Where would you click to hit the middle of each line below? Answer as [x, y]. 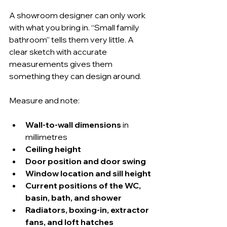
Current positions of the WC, [84, 185]
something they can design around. [75, 76]
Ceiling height [53, 149]
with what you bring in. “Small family [75, 27]
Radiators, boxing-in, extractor [88, 210]
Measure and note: [44, 100]
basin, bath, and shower [73, 198]
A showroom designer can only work [78, 15]
